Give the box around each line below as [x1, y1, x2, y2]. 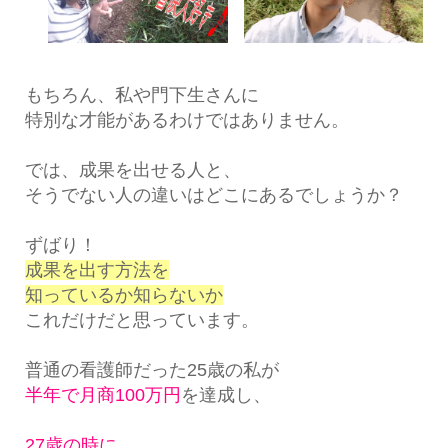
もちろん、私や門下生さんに [24, 84, 259, 105]
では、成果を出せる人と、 [24, 159, 241, 180]
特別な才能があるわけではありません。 [24, 109, 349, 130]
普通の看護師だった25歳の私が [24, 359, 279, 380]
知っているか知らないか [24, 284, 223, 305]
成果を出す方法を [24, 259, 169, 280]
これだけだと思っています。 [24, 309, 259, 330]
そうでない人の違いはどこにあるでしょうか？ [24, 184, 403, 205]
